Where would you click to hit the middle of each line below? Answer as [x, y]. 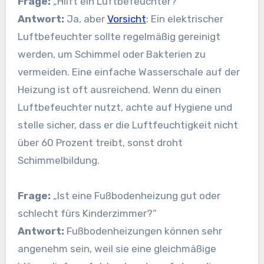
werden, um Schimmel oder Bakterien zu [111, 55]
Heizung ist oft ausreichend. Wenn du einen [119, 90]
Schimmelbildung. [58, 161]
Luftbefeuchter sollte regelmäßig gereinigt [119, 37]
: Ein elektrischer [184, 19]
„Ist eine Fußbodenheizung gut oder [135, 196]
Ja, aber [85, 19]
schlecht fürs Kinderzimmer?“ [87, 214]
